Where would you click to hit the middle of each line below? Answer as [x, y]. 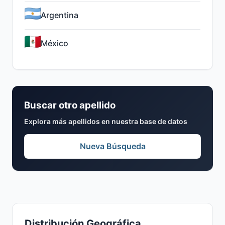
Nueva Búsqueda [113, 146]
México [54, 43]
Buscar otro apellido [70, 105]
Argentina [60, 15]
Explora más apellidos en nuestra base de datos [106, 121]
